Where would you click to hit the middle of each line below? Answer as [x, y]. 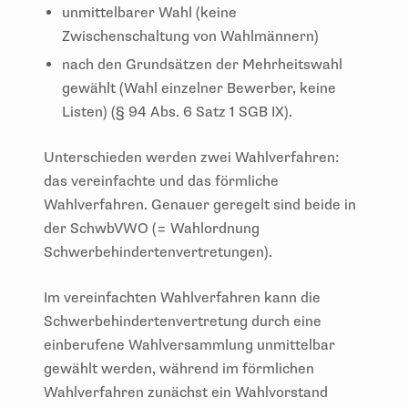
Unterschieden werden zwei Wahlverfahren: [192, 157]
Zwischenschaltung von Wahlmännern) [190, 36]
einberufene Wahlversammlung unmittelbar [189, 345]
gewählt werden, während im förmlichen [179, 368]
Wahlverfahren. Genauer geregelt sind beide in [200, 204]
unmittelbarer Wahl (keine [149, 12]
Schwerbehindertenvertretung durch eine [183, 321]
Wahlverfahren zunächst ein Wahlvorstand [186, 392]
